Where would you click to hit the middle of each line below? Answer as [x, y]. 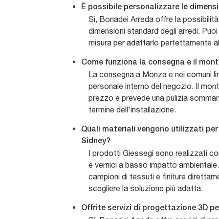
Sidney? [96, 142]
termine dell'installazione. [132, 110]
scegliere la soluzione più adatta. [146, 188]
